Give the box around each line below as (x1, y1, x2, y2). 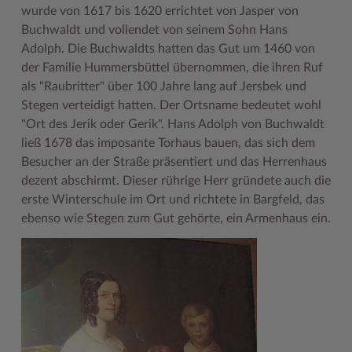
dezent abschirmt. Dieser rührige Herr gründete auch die (20, 174, 331, 188)
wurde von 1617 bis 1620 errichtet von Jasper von (20, 5, 299, 18)
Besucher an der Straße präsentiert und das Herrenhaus (20, 156, 327, 169)
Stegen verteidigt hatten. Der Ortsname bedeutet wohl (20, 99, 321, 112)
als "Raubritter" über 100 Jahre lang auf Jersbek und (20, 80, 306, 93)
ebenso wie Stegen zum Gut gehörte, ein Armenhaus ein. (20, 212, 331, 225)
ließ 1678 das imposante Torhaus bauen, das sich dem (20, 137, 315, 150)
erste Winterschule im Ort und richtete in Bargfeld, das (20, 193, 324, 207)
